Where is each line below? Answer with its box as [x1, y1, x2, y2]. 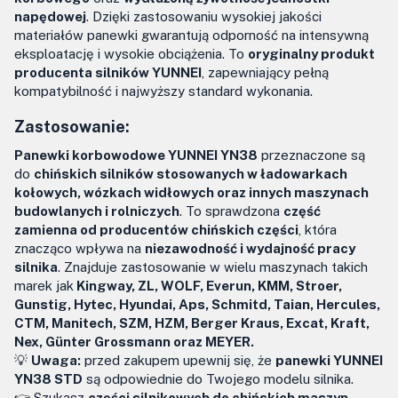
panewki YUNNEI [275, 353, 383, 368]
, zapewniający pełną [202, 65, 329, 80]
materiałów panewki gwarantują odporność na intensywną [14, 28, 369, 43]
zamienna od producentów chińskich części [14, 222, 298, 237]
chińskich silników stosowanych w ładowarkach [34, 166, 347, 181]
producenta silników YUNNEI [14, 65, 202, 80]
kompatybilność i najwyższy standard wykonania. [14, 84, 313, 99]
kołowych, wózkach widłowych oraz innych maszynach [14, 185, 369, 200]
